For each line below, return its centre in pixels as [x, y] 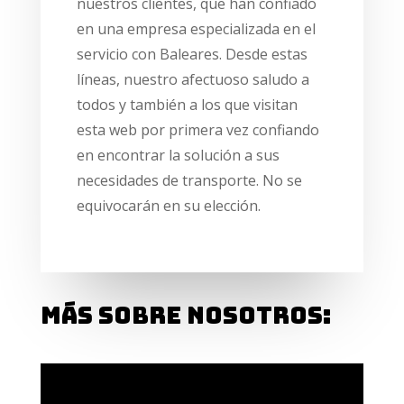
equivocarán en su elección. [168, 206]
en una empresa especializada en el [196, 29]
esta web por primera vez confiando [197, 130]
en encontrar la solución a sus [178, 156]
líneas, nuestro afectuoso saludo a [193, 80]
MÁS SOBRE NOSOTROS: [185, 316]
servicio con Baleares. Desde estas [192, 55]
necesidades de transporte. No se [189, 181]
